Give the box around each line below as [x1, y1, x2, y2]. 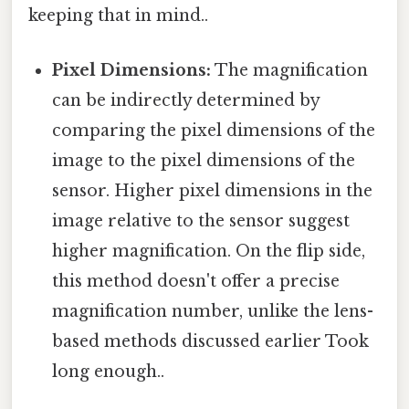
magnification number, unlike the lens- [52, 300, 374, 321]
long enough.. [52, 361, 165, 382]
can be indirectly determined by [52, 89, 320, 110]
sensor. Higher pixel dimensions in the [52, 180, 373, 201]
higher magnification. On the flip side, [52, 240, 366, 261]
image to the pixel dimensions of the [52, 150, 356, 171]
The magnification [211, 59, 369, 80]
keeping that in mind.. [28, 5, 208, 26]
